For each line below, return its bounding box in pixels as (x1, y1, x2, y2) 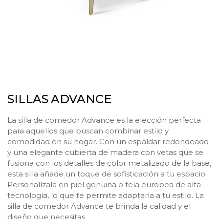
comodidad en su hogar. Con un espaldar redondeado (7, 137, 209, 146)
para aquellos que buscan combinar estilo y (7, 126, 169, 135)
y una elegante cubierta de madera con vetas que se (7, 148, 203, 157)
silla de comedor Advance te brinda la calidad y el (7, 201, 191, 211)
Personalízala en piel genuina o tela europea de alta (7, 180, 201, 189)
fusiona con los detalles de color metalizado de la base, (7, 158, 211, 168)
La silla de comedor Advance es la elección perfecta (7, 115, 201, 125)
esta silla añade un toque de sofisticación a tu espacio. (7, 169, 207, 178)
